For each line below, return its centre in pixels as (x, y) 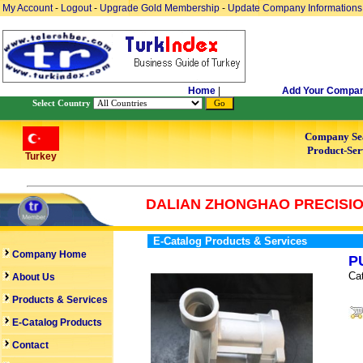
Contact (30, 345)
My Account (29, 8)
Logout (76, 8)
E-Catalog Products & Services (230, 241)
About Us (32, 277)
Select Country (62, 103)
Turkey (41, 156)
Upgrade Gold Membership (161, 8)
